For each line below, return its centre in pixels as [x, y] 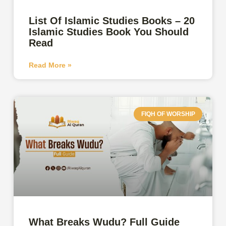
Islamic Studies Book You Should [109, 32]
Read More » [50, 65]
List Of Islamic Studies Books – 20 [112, 20]
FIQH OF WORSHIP [168, 114]
